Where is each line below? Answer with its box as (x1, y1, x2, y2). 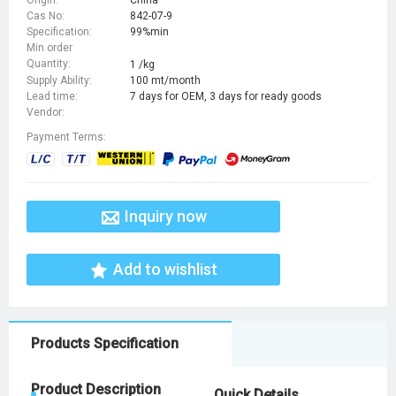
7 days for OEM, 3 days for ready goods (130, 90, 322, 103)
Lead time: (27, 90, 78, 103)
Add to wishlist (113, 260, 217, 279)
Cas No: (27, 9, 65, 22)
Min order (27, 42, 72, 55)
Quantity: (27, 57, 71, 71)
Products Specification (31, 335, 179, 353)
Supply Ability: (27, 73, 92, 87)
